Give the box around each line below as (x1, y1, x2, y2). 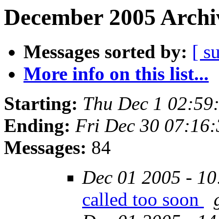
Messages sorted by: (23, 41, 187, 63)
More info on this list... (23, 63, 209, 85)
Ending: (4, 115, 70, 136)
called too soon (82, 189, 204, 210)
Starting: (4, 93, 78, 114)
